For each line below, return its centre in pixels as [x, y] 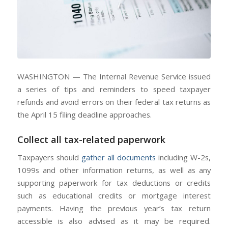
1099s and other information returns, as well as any [114, 170]
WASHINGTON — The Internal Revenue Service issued [114, 76]
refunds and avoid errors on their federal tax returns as [114, 102]
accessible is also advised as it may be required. [114, 221]
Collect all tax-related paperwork [91, 139]
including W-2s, [183, 157]
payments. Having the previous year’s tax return [114, 208]
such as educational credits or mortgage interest [114, 195]
